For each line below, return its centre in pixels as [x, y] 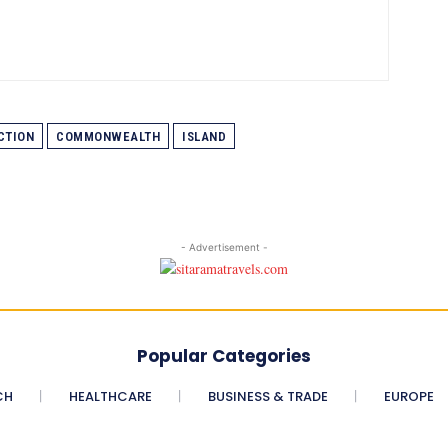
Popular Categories [224, 355]
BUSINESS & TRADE [267, 396]
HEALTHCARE [110, 396]
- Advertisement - [224, 246]
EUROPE [408, 396]
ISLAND [204, 136]
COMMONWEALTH [108, 136]
